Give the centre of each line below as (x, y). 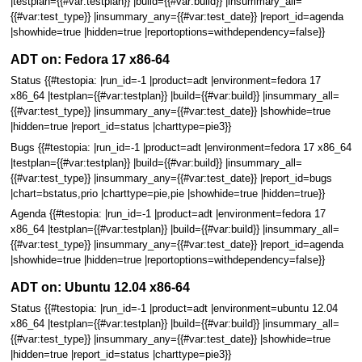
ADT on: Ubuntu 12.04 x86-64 (100, 287)
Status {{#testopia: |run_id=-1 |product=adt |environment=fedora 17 (165, 81)
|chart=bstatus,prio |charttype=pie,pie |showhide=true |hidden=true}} (167, 194)
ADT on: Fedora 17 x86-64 (90, 59)
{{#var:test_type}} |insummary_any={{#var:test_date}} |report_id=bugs (171, 178)
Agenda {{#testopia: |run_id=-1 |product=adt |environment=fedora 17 (168, 214)
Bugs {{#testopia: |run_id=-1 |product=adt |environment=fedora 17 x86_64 (181, 147)
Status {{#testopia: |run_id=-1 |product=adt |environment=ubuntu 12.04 (174, 309)
